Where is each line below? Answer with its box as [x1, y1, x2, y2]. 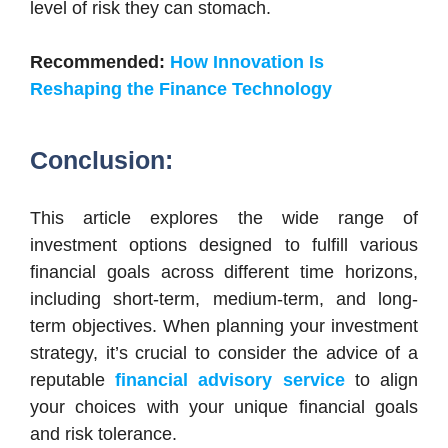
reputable [30, 369, 116, 390]
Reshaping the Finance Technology [30, 78, 332, 99]
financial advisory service [115, 369, 345, 390]
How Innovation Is [170, 51, 324, 72]
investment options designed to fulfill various [30, 234, 418, 255]
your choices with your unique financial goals [30, 396, 418, 417]
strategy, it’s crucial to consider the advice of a [30, 342, 418, 363]
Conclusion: [30, 145, 180, 174]
